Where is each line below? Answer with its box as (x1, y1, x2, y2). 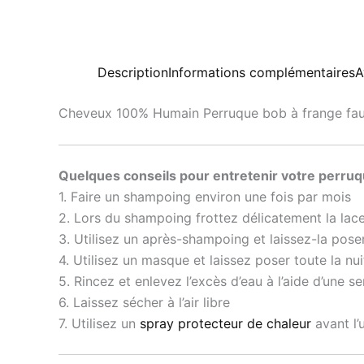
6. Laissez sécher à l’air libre (58, 293, 230, 310)
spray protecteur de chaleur (140, 314, 311, 331)
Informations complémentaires (168, 64, 355, 80)
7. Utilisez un (58, 314, 140, 331)
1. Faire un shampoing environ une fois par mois (58, 188, 351, 205)
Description (97, 64, 168, 80)
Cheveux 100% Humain (58, 105, 203, 121)
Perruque (203, 105, 262, 121)
